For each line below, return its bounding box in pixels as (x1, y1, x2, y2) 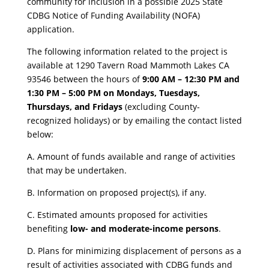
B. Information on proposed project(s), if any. (26, 187, 207, 199)
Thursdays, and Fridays (26, 101, 122, 113)
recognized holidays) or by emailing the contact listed (26, 115, 242, 127)
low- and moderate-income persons (70, 223, 219, 235)
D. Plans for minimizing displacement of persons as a (26, 245, 241, 257)
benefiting (26, 223, 70, 235)
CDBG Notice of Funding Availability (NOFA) (26, 10, 200, 22)
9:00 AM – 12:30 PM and (142, 73, 240, 85)
